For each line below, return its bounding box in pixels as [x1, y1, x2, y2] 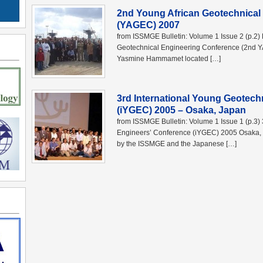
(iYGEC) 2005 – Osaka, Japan [117, 105, 246, 115]
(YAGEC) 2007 [117, 20, 180, 30]
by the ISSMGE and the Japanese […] [117, 140, 237, 148]
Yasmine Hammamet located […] [117, 55, 221, 63]
